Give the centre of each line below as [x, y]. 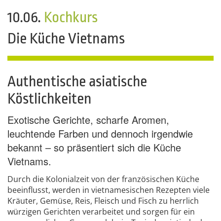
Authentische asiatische [77, 81]
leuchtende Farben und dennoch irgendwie [100, 133]
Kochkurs [71, 17]
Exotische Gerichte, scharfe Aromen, [88, 120]
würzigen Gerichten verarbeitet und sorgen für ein [101, 212]
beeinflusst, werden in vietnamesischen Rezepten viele [109, 190]
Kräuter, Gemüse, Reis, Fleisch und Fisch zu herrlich [103, 201]
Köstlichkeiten [50, 99]
